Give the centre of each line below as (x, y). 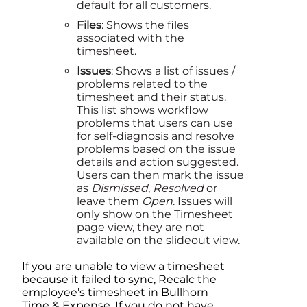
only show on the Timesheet (155, 214)
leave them (109, 201)
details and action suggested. (158, 162)
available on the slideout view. (158, 241)
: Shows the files (145, 25)
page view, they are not (140, 228)
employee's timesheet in (91, 293)
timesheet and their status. (151, 97)
